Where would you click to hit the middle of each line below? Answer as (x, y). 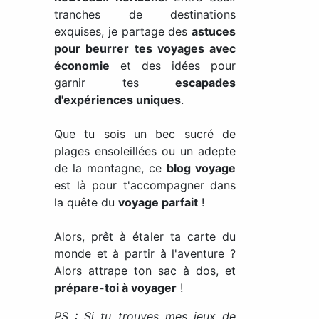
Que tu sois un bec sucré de (145, 134)
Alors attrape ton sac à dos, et (145, 271)
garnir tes (115, 83)
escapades (205, 83)
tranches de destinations (145, 14)
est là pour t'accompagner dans (145, 185)
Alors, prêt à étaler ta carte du (145, 236)
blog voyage (201, 168)
